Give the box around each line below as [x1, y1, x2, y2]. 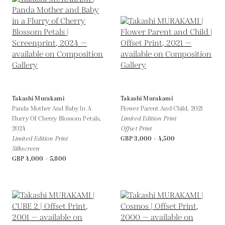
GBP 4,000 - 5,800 [12, 154, 67, 163]
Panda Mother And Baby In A [12, 104, 91, 113]
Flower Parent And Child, [121, 104, 191, 113]
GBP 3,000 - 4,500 [121, 134, 175, 143]
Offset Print [121, 124, 152, 133]
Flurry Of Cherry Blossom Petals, [12, 114, 101, 123]
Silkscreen [12, 144, 39, 153]
